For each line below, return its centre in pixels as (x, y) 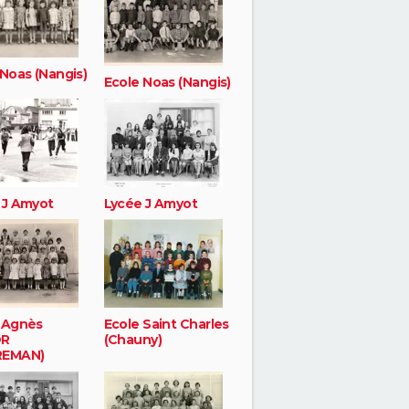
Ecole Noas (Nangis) (167, 82)
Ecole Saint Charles (166, 325)
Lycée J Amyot (151, 203)
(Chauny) (133, 340)
